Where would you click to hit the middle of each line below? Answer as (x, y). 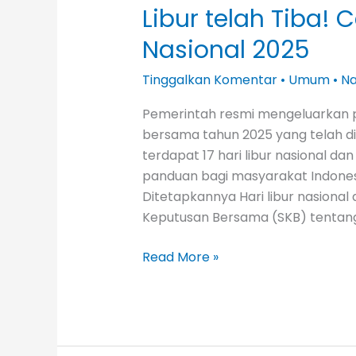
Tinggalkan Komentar (209, 79)
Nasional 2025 (226, 50)
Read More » (180, 257)
